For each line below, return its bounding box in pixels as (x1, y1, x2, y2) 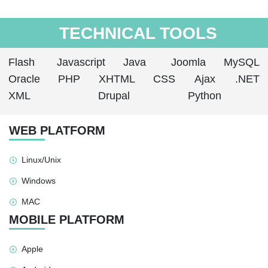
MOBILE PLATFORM (9, 213, 124, 227)
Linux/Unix (22, 155, 61, 165)
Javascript (56, 56, 105, 69)
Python (188, 90, 221, 102)
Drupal (98, 90, 130, 102)
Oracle (8, 73, 40, 86)
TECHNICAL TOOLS (59, 23, 217, 42)
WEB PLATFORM (9, 124, 105, 138)
